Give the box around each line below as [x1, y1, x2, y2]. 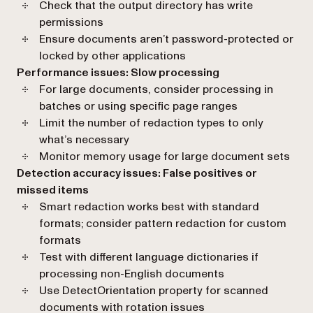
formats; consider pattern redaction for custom [39, 215, 286, 231]
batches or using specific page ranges [39, 98, 238, 114]
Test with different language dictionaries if [39, 249, 259, 265]
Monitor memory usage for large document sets [39, 148, 290, 164]
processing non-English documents [39, 265, 224, 282]
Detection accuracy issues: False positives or [17, 165, 257, 181]
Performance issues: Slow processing [17, 64, 219, 80]
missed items [17, 182, 89, 198]
